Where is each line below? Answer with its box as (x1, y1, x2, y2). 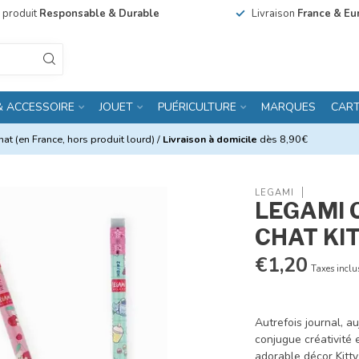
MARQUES (261, 99, 316, 115)
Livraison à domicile (163, 132, 257, 146)
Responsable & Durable (38, 6, 159, 21)
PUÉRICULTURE (158, 99, 236, 115)
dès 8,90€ (257, 132, 308, 146)
